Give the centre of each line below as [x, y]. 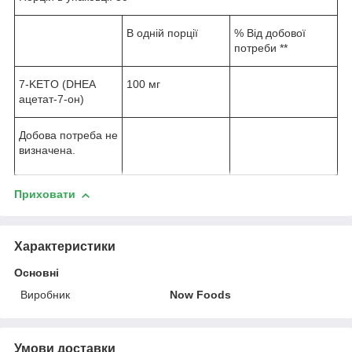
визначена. [47, 150]
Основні [37, 272]
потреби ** [261, 48]
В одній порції [162, 33]
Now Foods [201, 294]
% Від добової [270, 33]
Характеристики [65, 246]
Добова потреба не [68, 136]
